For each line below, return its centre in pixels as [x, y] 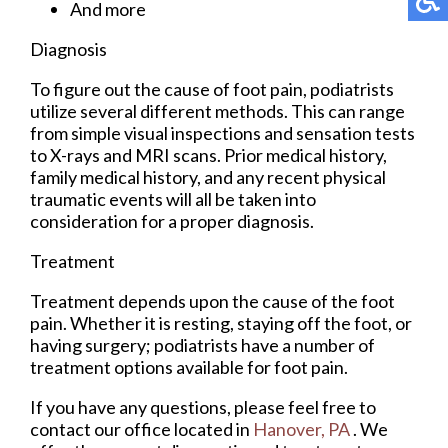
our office [132, 429]
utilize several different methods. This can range [217, 111]
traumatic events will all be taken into [173, 199]
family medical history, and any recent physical [208, 177]
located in [212, 429]
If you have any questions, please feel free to [203, 407]
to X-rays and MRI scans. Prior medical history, [208, 155]
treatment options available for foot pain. [189, 367]
